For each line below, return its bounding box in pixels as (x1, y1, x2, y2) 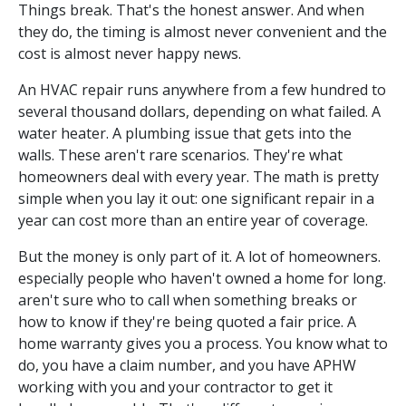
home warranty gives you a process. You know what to (18, 333, 388, 354)
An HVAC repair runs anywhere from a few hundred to (18, 80, 386, 101)
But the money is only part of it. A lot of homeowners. (18, 246, 381, 267)
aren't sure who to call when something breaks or (18, 290, 357, 311)
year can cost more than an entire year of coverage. (18, 210, 368, 231)
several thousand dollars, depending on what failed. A (18, 101, 381, 122)
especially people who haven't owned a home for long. (18, 268, 386, 289)
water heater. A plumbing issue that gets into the (18, 123, 352, 144)
